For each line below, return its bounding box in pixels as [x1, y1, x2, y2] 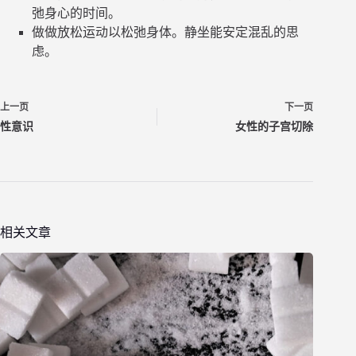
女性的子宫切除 [235, 121, 314, 133]
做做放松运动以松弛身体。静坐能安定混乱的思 [32, 25, 299, 40]
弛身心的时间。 [32, 6, 121, 21]
